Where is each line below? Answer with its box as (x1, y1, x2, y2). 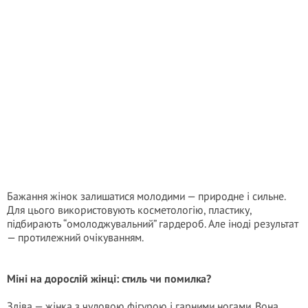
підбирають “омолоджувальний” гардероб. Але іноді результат (7, 217, 298, 230)
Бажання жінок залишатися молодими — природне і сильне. (7, 189, 285, 203)
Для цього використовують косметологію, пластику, (7, 203, 252, 217)
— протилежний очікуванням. (7, 230, 144, 244)
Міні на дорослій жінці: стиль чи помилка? (7, 272, 211, 285)
